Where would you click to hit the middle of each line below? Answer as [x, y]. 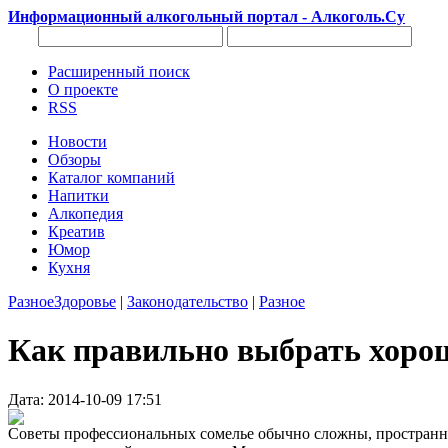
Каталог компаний [111, 177]
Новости [77, 141]
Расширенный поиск [119, 71]
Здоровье [85, 301]
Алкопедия [85, 213]
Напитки [78, 195]
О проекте [83, 89]
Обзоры [74, 159]
